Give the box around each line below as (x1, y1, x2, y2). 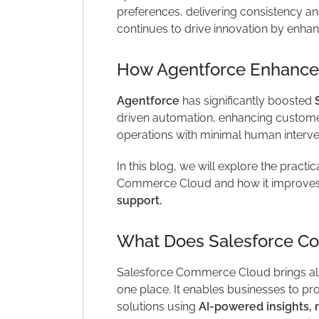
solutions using (116, 299, 199, 313)
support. (116, 193, 162, 207)
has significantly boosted (179, 93, 315, 108)
